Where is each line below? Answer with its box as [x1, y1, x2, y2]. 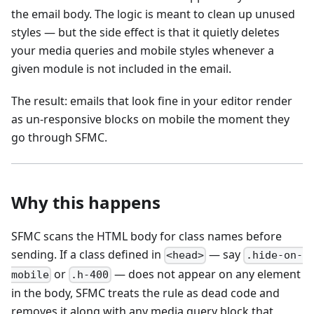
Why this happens [11, 191, 161, 214]
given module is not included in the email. [11, 61, 231, 77]
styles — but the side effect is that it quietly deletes [11, 25, 280, 41]
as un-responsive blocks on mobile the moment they [11, 111, 289, 128]
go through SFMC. [11, 130, 107, 146]
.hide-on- [245, 249, 303, 262]
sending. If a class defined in [11, 247, 164, 263]
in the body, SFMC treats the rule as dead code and [11, 285, 280, 301]
